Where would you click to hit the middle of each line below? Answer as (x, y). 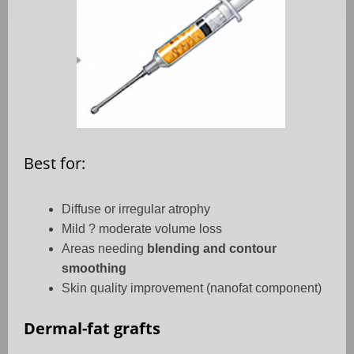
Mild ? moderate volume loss (142, 228)
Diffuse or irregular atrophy (136, 209)
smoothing (94, 268)
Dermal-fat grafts (92, 328)
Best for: (55, 163)
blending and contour (212, 248)
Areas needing (104, 248)
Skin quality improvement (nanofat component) (192, 288)
